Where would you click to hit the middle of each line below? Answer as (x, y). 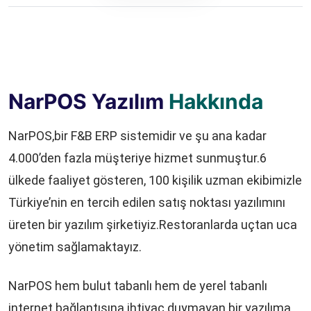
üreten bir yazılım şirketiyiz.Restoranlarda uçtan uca (153, 225)
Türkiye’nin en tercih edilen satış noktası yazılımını (147, 203)
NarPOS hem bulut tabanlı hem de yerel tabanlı (138, 286)
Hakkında (216, 102)
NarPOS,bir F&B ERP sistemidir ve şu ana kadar (137, 136)
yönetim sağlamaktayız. (75, 247)
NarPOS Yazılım (89, 102)
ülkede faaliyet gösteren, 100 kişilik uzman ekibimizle (155, 180)
